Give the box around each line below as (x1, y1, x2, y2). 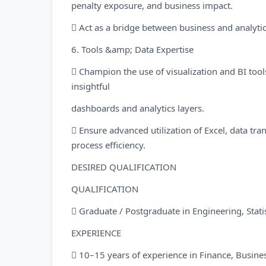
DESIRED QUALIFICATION (71, 161, 176, 173)
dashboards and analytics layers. (71, 102, 204, 114)
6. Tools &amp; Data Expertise (71, 43, 194, 55)
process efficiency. (71, 139, 145, 151)
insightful (71, 80, 110, 92)
